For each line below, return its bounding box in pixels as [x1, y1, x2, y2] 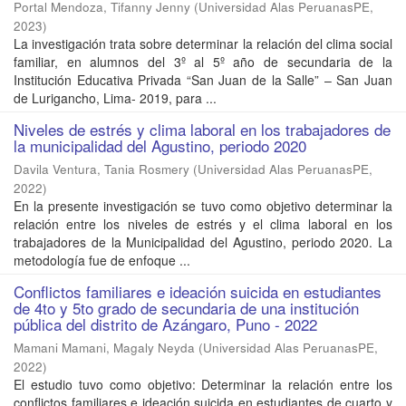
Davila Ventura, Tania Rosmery [14, 160, 189, 179]
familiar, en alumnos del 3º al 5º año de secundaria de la [14, 53, 392, 72]
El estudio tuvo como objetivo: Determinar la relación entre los [14, 375, 392, 394]
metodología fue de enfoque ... [14, 251, 190, 270]
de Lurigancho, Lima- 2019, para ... [14, 89, 217, 108]
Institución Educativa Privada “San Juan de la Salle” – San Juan [14, 71, 392, 90]
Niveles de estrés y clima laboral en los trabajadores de [14, 118, 391, 141]
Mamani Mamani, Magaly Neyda [14, 339, 195, 357]
